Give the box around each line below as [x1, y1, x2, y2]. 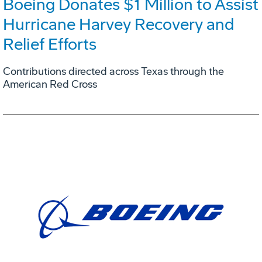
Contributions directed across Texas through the [3, 64, 224, 78]
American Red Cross [3, 77, 97, 91]
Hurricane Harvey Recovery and [3, 14, 234, 34]
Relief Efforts [3, 34, 96, 54]
